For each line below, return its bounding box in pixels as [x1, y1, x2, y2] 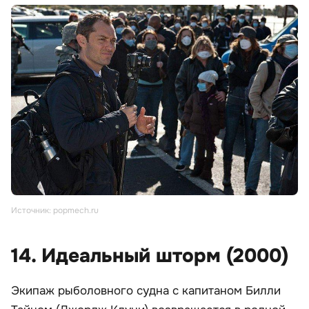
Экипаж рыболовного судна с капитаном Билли [11, 283, 281, 299]
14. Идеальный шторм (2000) [11, 243, 288, 269]
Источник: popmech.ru [11, 205, 99, 217]
